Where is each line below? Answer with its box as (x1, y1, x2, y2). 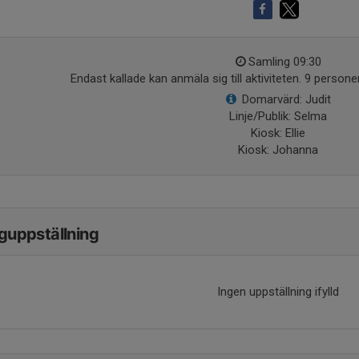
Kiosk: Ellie (250, 126, 305, 140)
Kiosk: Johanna (237, 143, 318, 157)
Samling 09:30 (248, 54, 321, 69)
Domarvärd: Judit (241, 92, 331, 107)
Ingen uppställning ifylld (216, 284, 339, 299)
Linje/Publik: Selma (228, 109, 327, 123)
